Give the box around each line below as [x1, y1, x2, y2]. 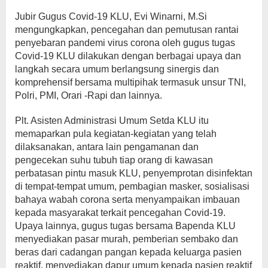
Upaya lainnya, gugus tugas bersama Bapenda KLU [15, 221, 236, 232]
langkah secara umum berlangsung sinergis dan [15, 64, 219, 75]
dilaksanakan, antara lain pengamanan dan [15, 142, 199, 153]
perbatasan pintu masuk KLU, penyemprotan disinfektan [15, 168, 252, 179]
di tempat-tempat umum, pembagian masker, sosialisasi [15, 181, 249, 192]
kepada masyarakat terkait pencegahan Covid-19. [15, 208, 226, 218]
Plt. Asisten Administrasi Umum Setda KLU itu [15, 115, 209, 126]
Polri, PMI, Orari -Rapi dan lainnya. [15, 90, 162, 101]
